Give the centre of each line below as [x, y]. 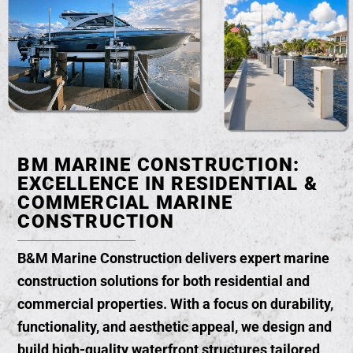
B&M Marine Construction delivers [129, 258]
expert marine [285, 258]
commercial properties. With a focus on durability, [176, 304]
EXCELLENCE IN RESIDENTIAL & [168, 183]
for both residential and [234, 281]
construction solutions [88, 281]
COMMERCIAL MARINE [125, 202]
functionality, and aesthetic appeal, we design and [175, 327]
